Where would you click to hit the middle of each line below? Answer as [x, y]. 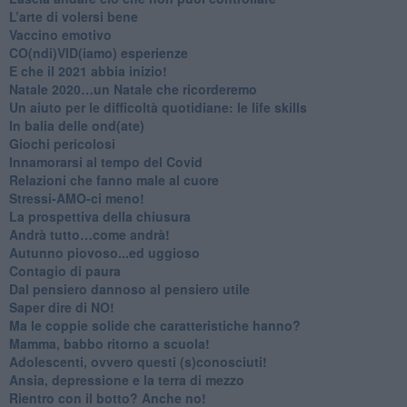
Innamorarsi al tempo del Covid [105, 161]
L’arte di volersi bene [73, 16]
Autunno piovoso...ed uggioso [104, 252]
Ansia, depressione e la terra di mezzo [126, 379]
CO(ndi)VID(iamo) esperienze [98, 52]
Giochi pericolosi [62, 143]
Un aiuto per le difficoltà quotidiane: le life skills [158, 107]
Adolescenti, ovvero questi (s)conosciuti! [138, 361]
